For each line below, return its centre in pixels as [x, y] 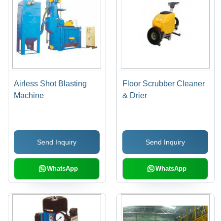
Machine [29, 96]
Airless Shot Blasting [51, 84]
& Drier [135, 96]
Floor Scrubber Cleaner [164, 84]
